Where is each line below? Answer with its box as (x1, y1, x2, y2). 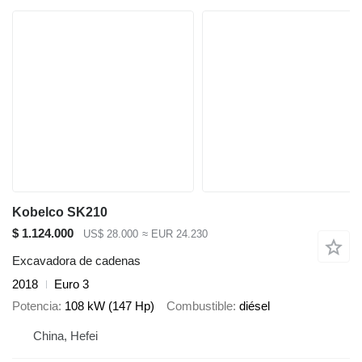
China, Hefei (33, 329, 98, 343)
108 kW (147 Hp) (65, 298, 154, 313)
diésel (239, 298, 270, 313)
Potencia (12, 298, 58, 313)
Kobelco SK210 (12, 204, 107, 219)
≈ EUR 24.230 (141, 227, 208, 240)
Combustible (166, 298, 233, 313)
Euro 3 (54, 277, 89, 292)
